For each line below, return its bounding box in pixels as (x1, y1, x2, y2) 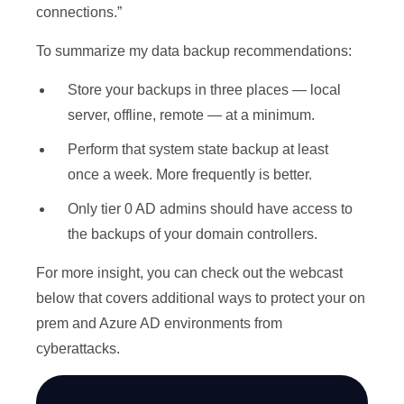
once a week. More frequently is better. (68, 167, 312, 183)
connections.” (36, 5, 122, 21)
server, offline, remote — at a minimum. (68, 107, 315, 124)
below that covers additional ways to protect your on (36, 290, 365, 307)
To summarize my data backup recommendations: (36, 43, 352, 60)
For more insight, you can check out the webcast (36, 265, 343, 281)
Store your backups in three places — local (68, 82, 341, 98)
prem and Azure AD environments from (36, 316, 282, 332)
